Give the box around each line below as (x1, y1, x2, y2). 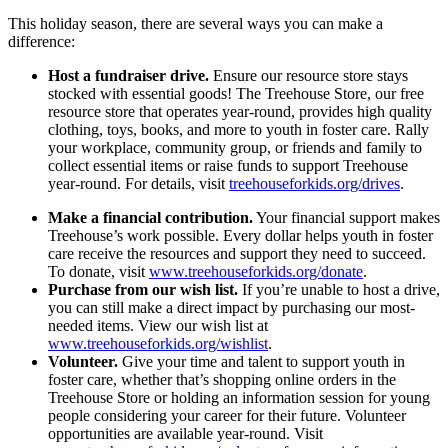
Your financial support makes (253, 209, 440, 227)
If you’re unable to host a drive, (238, 281, 440, 299)
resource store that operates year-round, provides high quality (48, 103, 432, 121)
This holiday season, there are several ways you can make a (8, 15, 383, 33)
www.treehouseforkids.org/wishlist (48, 335, 268, 353)
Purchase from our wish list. (48, 281, 238, 299)
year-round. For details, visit (48, 175, 229, 193)
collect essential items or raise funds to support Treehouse (48, 157, 408, 175)
